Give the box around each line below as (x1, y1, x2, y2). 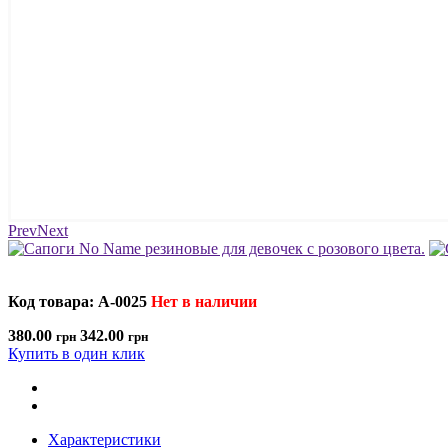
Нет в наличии (151, 292, 257, 310)
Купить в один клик (8, 344, 145, 362)
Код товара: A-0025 (8, 292, 147, 310)
